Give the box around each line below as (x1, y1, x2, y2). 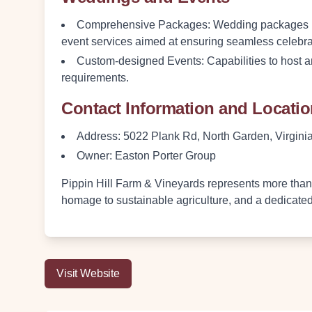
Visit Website (56, 267, 120, 279)
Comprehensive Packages (77, 19, 208, 31)
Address (77, 130, 118, 142)
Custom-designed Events (77, 55, 201, 67)
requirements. (61, 72, 129, 84)
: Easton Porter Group (109, 150, 216, 162)
